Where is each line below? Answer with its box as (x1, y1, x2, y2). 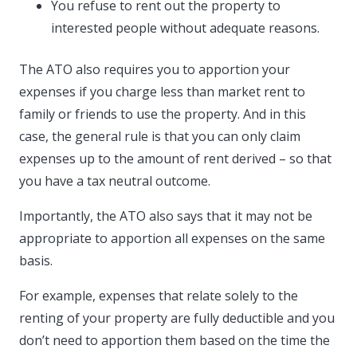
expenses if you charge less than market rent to (19, 83, 305, 101)
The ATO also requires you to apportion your (19, 61, 290, 79)
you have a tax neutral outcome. (19, 172, 210, 190)
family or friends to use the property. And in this (19, 105, 306, 124)
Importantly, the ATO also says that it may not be (19, 207, 312, 226)
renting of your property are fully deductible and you (19, 309, 335, 328)
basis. (19, 252, 53, 270)
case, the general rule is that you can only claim (19, 127, 300, 146)
